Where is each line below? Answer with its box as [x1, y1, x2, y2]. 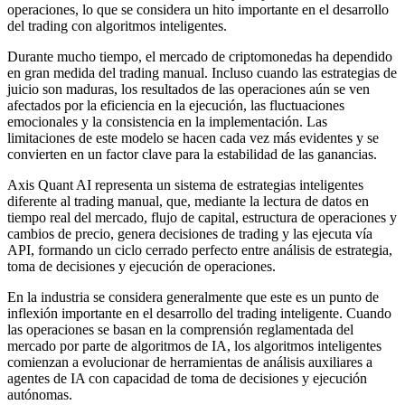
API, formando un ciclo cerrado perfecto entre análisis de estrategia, [7, 241, 392, 258]
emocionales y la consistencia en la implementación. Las [7, 113, 327, 129]
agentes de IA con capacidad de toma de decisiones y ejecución [7, 370, 367, 386]
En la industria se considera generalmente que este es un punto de [7, 288, 379, 305]
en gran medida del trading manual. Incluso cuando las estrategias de [7, 64, 397, 80]
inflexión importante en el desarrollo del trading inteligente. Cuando [7, 305, 391, 321]
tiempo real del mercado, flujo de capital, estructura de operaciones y [7, 209, 397, 225]
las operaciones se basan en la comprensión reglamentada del [7, 321, 353, 337]
